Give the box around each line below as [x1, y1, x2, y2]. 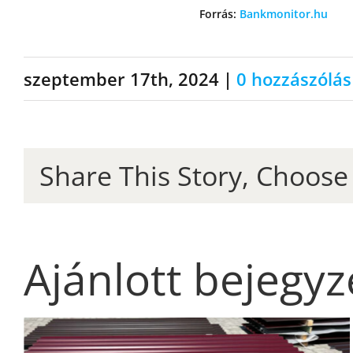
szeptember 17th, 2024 [24, 67, 219, 91]
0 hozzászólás [236, 67, 351, 91]
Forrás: [199, 6, 240, 22]
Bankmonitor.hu [239, 6, 328, 22]
